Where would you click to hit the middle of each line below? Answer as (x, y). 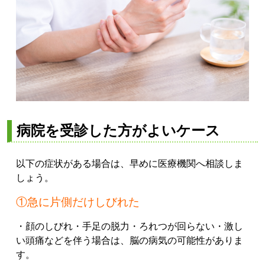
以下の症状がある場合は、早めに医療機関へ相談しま (130, 163)
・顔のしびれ (44, 226)
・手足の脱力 (101, 226)
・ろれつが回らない (172, 226)
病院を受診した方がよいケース (118, 130)
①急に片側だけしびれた (78, 202)
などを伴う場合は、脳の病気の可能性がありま (144, 240)
